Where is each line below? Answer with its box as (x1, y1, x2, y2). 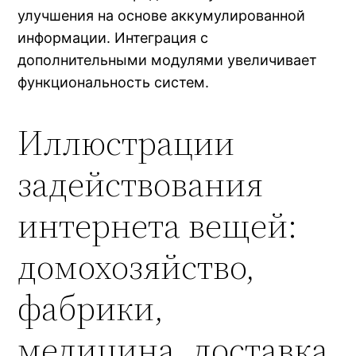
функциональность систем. (17, 73, 210, 91)
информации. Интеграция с (17, 29, 209, 46)
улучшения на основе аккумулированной (17, 6, 306, 24)
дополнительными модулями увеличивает (17, 51, 318, 68)
